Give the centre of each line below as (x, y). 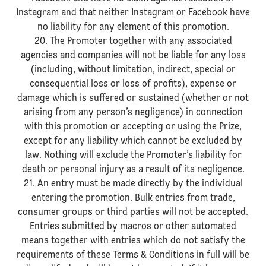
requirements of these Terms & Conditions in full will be (133, 255)
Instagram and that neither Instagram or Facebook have (133, 13)
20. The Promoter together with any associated (133, 42)
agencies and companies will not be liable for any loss (133, 56)
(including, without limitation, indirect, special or (133, 70)
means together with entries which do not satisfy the (133, 241)
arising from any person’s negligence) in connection (133, 113)
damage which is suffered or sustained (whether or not (133, 99)
